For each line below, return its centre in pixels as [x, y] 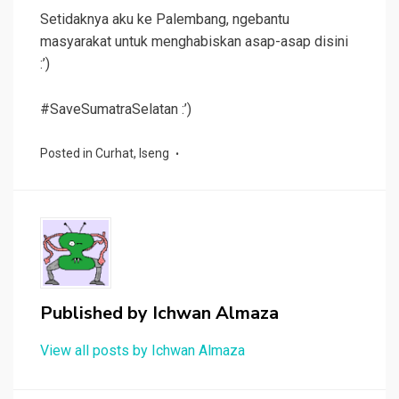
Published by [96, 313]
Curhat [114, 154]
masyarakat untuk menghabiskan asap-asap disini [194, 42]
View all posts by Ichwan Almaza [142, 351]
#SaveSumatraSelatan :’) [116, 110]
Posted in [68, 154]
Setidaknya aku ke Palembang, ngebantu [165, 20]
